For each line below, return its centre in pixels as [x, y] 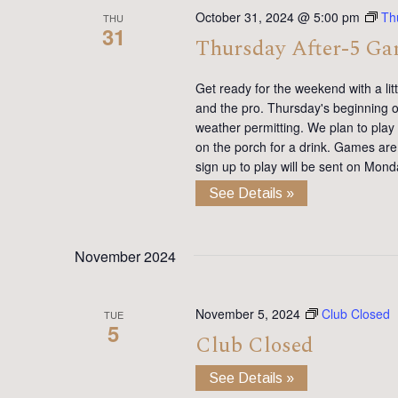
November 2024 [125, 257]
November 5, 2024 [247, 314]
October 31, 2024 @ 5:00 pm [277, 17]
